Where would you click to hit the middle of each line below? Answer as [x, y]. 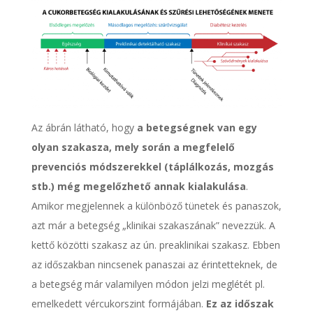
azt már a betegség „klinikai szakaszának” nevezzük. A [153, 225]
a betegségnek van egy [197, 127]
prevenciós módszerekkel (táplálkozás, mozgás [152, 166]
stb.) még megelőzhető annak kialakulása [138, 186]
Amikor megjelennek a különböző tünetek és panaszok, [156, 205]
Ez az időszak [240, 303]
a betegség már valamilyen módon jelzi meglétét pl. [148, 284]
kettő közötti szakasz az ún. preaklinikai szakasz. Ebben [155, 245]
